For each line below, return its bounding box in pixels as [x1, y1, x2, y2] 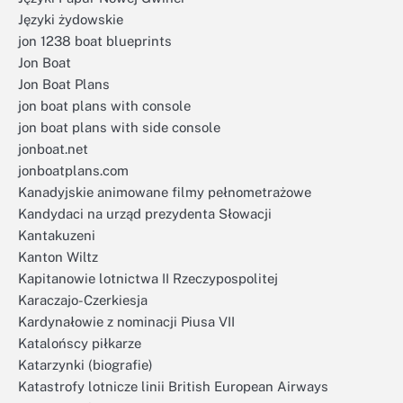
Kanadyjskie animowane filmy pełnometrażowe [18, 184, 311, 200]
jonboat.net [18, 141, 88, 157]
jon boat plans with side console [18, 120, 220, 135]
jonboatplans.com [18, 163, 129, 178]
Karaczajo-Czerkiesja [18, 292, 148, 308]
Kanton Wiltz [18, 249, 98, 264]
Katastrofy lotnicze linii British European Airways [18, 379, 328, 394]
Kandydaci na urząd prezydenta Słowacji [18, 206, 272, 221]
